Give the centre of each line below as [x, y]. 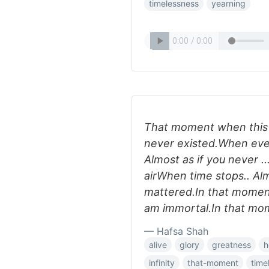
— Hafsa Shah [176, 231]
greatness [231, 245]
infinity [162, 263]
